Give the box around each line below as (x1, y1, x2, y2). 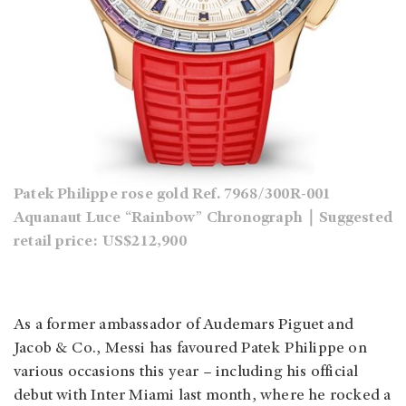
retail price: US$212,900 (14, 234, 187, 251)
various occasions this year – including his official (14, 364, 359, 382)
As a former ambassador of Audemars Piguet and (14, 317, 354, 334)
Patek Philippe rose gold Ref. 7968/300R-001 (14, 187, 332, 204)
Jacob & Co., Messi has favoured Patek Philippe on (14, 341, 367, 358)
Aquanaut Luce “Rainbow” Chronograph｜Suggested (14, 210, 393, 227)
